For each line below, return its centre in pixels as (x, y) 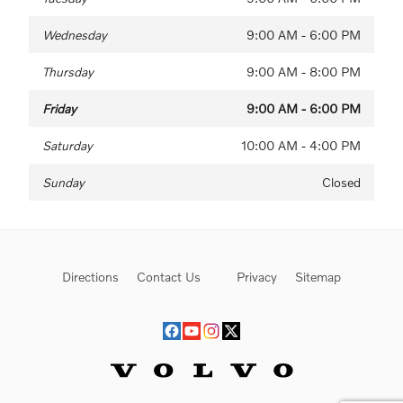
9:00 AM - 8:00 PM (304, 71)
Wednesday (75, 34)
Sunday (63, 182)
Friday (59, 108)
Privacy (257, 276)
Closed (341, 182)
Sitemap (318, 276)
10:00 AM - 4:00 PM (301, 145)
